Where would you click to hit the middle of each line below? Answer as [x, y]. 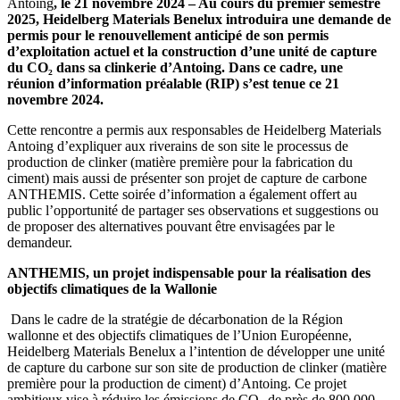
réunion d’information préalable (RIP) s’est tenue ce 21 [173, 83]
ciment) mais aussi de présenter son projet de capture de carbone [187, 178]
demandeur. [42, 242]
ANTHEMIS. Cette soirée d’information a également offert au [182, 194]
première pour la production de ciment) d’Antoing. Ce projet [177, 383]
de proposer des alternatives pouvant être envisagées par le [171, 226]
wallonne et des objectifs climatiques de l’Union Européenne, [179, 335]
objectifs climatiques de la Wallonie [112, 288]
